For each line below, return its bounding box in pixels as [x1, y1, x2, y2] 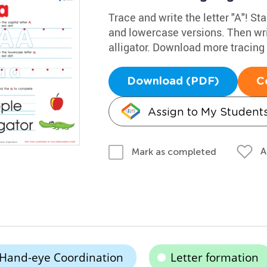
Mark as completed [131, 145, 216, 157]
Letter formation [170, 249, 259, 265]
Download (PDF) [126, 76, 219, 87]
